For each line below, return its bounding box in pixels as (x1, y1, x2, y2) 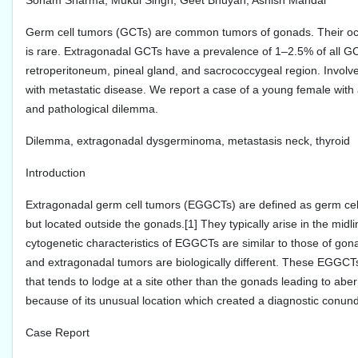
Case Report (26, 326, 89, 340)
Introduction (26, 166, 86, 180)
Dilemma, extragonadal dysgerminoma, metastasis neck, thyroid (26, 134, 350, 148)
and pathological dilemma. (26, 102, 158, 116)
